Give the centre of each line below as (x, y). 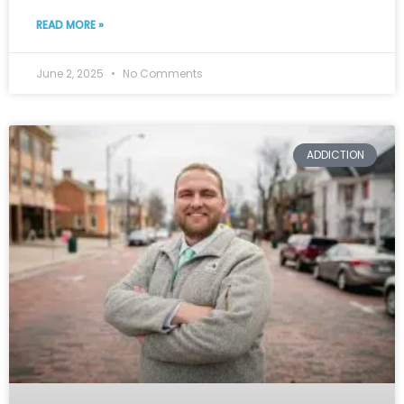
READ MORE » (70, 25)
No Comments (161, 74)
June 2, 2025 (71, 74)
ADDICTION (335, 155)
